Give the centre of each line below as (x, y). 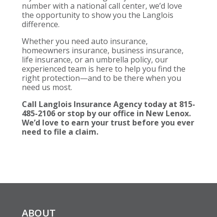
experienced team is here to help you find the (103, 69)
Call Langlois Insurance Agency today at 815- (108, 104)
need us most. (47, 87)
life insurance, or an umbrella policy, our (95, 60)
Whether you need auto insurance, (85, 41)
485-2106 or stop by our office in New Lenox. (106, 114)
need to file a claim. (60, 132)
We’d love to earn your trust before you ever (108, 123)
